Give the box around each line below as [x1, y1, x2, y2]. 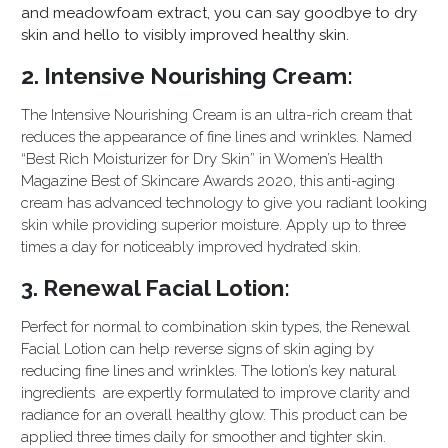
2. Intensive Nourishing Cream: [21, 62, 353, 89]
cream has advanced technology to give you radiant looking [21, 193, 427, 212]
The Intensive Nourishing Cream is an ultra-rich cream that [21, 105, 412, 124]
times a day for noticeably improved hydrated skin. [21, 237, 361, 256]
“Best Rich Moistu [21, 149, 138, 168]
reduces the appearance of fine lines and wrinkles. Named [21, 127, 412, 146]
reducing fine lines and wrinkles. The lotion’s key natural [21, 361, 396, 380]
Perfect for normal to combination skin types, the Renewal [21, 317, 410, 336]
